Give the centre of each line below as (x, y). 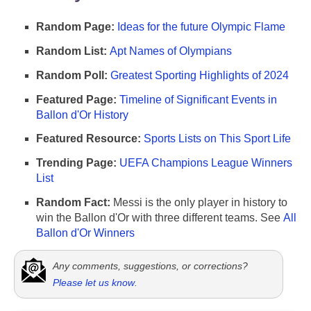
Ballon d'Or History (82, 115)
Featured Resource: (89, 139)
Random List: (72, 51)
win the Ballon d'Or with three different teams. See (160, 218)
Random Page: (75, 27)
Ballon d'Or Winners (85, 233)
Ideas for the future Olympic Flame (201, 27)
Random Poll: (72, 75)
